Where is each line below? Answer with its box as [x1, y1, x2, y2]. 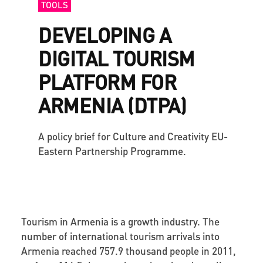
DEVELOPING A [38, 22, 171, 48]
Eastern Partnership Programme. [38, 144, 186, 157]
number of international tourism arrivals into [21, 229, 220, 242]
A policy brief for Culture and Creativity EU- [38, 129, 228, 143]
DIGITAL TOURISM [38, 45, 195, 71]
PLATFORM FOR [38, 69, 176, 95]
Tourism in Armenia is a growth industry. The [21, 214, 220, 228]
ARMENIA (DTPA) [38, 92, 186, 118]
